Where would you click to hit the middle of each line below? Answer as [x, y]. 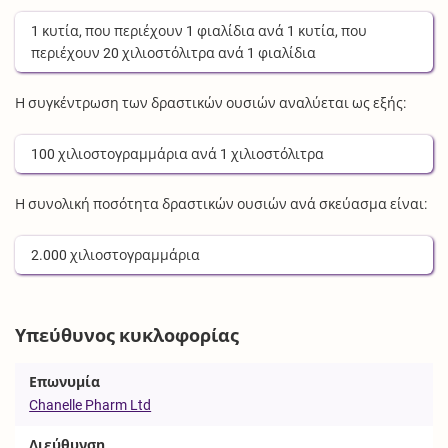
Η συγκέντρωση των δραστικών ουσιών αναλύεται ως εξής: [211, 102]
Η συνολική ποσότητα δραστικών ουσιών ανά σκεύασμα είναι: [221, 203]
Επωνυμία [65, 382]
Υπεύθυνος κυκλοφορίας [127, 335]
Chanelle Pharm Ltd [90, 405]
